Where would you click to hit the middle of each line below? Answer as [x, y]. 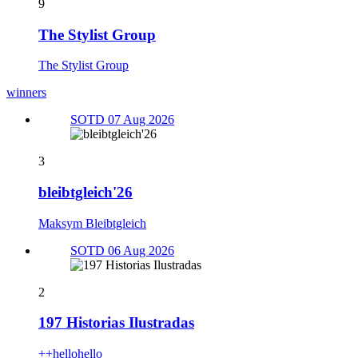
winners [26, 93]
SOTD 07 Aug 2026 [122, 120]
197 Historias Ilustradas [116, 323]
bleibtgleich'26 [86, 193]
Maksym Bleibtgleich [92, 223]
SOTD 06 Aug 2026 [122, 250]
